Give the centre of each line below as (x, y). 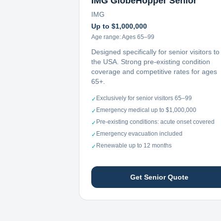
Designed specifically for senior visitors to (155, 52)
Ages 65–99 (138, 37)
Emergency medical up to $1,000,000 (146, 110)
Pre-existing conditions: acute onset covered (155, 122)
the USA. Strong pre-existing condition (151, 62)
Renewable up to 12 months (134, 146)
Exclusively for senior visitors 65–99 (144, 98)
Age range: (107, 37)
